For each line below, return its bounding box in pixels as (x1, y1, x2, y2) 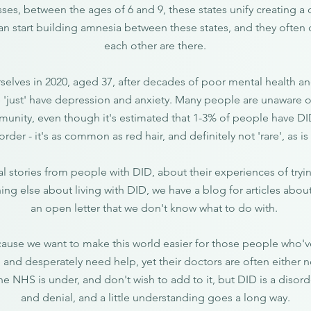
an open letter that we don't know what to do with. (30, 201, 280, 215)
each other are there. (104, 39, 206, 52)
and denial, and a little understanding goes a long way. (20, 291, 290, 304)
